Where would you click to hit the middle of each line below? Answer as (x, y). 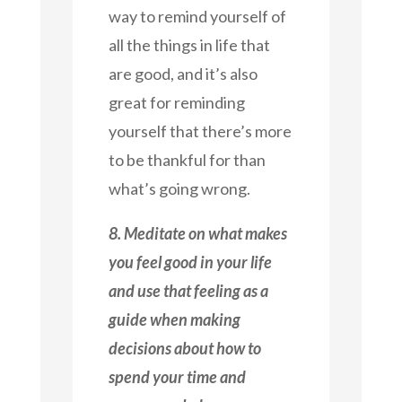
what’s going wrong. (179, 188)
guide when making (174, 319)
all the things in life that (189, 44)
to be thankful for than (187, 159)
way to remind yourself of (197, 16)
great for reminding (176, 102)
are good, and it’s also (183, 73)
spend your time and (177, 376)
